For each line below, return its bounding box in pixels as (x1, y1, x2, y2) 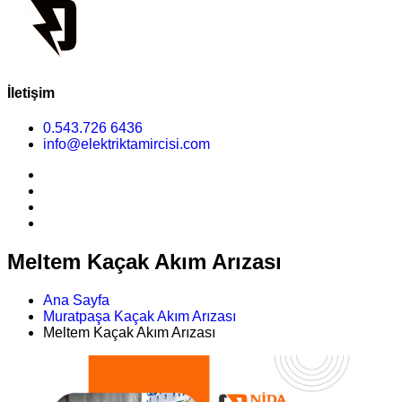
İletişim (7, 84, 55, 100)
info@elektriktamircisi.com (43, 136, 210, 153)
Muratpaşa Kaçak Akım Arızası (43, 308, 236, 324)
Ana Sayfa (43, 292, 109, 308)
